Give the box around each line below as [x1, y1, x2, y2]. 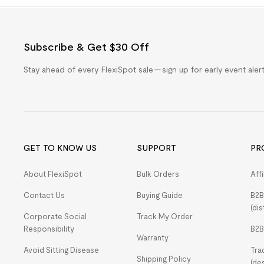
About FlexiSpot [24, 170, 82, 179]
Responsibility [24, 225, 74, 233]
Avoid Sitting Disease [24, 246, 99, 255]
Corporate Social [24, 212, 87, 221]
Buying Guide [137, 191, 183, 200]
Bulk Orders [137, 170, 180, 179]
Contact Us [24, 191, 65, 200]
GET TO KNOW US [24, 143, 97, 153]
